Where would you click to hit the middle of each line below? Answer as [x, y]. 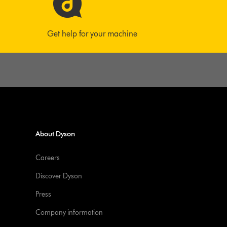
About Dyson [55, 134]
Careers [48, 158]
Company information [69, 213]
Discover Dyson [59, 176]
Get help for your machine [92, 34]
